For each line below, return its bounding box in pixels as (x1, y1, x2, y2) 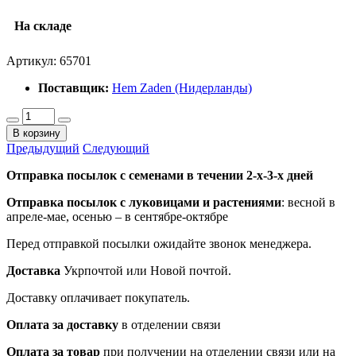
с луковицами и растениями (120, 195, 281, 209)
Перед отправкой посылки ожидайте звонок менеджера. (6, 236, 311, 250)
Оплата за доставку (6, 317, 118, 331)
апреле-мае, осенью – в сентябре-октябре (6, 209, 228, 223)
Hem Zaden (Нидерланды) (112, 80, 252, 95)
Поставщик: (38, 80, 109, 95)
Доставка (6, 263, 60, 277)
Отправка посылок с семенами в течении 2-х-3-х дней (6, 168, 313, 182)
